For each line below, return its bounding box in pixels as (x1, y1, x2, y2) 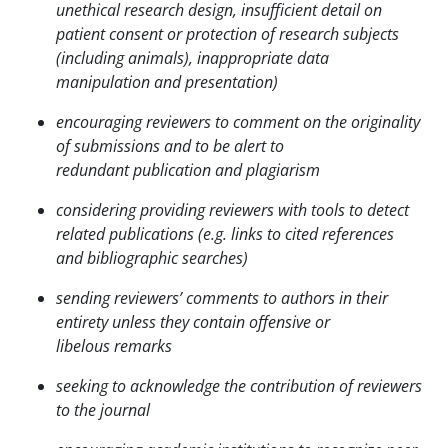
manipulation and (56, 70, 181, 93)
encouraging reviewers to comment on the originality (56, 110, 420, 133)
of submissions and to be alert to (56, 134, 284, 157)
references (322, 222, 394, 245)
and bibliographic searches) (56, 246, 248, 269)
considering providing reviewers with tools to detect (56, 198, 409, 221)
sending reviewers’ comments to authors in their (56, 286, 388, 309)
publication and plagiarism (133, 158, 320, 181)
